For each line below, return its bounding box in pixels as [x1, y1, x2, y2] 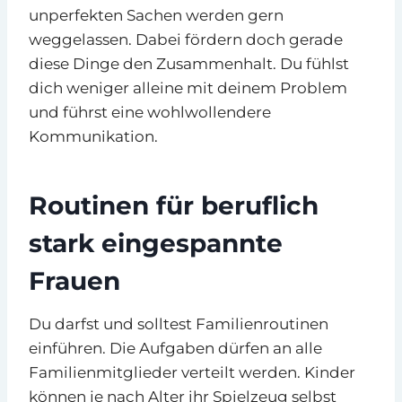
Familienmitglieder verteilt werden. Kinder [29, 363, 355, 381]
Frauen [29, 265, 120, 296]
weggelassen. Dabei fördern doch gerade [29, 30, 343, 48]
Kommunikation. [29, 127, 158, 145]
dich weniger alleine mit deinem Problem [29, 78, 347, 97]
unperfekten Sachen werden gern [29, 5, 284, 24]
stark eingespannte [29, 227, 283, 258]
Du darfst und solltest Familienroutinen [29, 314, 328, 333]
